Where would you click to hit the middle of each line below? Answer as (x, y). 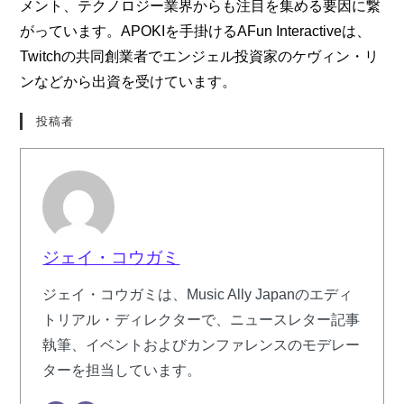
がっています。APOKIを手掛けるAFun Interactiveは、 (196, 31)
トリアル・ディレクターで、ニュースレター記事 (202, 319)
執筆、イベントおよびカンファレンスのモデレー (202, 344)
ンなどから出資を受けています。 (129, 81)
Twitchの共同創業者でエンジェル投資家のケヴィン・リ (200, 56)
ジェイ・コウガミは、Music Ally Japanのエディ (198, 294)
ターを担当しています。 (122, 370)
